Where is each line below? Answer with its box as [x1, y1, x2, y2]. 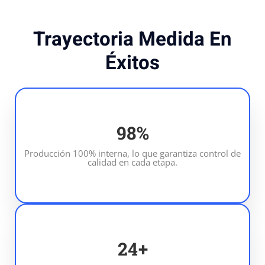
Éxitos [105, 48, 160, 77]
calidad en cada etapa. [88, 156, 177, 168]
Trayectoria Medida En [33, 24, 232, 54]
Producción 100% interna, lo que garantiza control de [24, 147, 241, 159]
